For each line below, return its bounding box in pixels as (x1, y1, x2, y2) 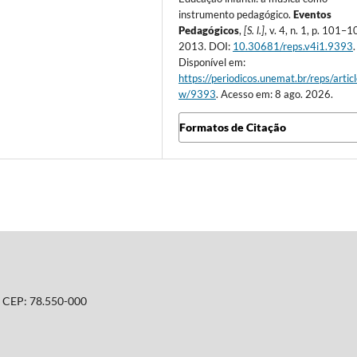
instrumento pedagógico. (178, 7, 294, 21)
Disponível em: (178, 55, 246, 69)
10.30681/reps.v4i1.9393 (233, 39, 354, 53)
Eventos (293, 7, 332, 21)
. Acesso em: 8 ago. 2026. (216, 87, 334, 100)
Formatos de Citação (179, 120, 287, 134)
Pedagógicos (178, 23, 240, 37)
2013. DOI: (178, 39, 233, 53)
